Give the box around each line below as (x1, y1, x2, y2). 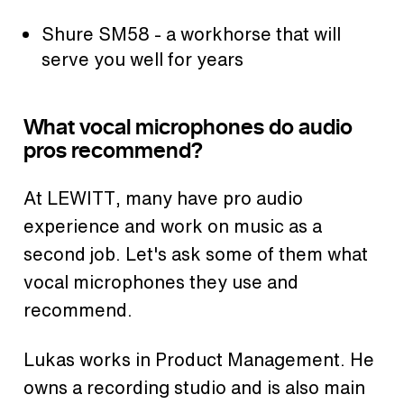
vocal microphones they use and (23, 269, 298, 296)
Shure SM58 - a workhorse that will (41, 21, 341, 48)
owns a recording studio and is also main (23, 374, 365, 401)
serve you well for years (41, 46, 243, 73)
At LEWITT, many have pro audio (23, 185, 303, 212)
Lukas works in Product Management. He (23, 346, 374, 373)
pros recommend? (23, 135, 203, 166)
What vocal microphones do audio (23, 112, 353, 142)
